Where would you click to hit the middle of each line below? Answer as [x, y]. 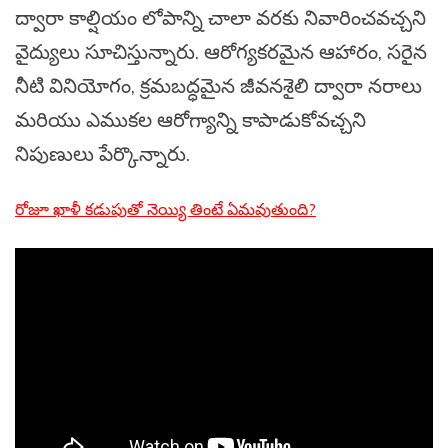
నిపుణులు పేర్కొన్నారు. [102, 154]
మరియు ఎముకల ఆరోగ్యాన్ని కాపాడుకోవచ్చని [190, 120]
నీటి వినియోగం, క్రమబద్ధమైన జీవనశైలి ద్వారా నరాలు [218, 86]
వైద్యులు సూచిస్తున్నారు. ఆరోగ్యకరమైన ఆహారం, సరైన [221, 52]
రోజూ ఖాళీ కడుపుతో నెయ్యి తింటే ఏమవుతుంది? [165, 209]
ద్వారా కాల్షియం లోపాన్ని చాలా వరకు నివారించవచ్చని [220, 18]
